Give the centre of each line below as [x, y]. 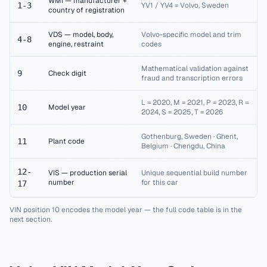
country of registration [86, 10]
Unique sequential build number [194, 173]
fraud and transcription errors [192, 78]
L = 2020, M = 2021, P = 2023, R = [195, 103]
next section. [31, 219]
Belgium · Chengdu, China [183, 146]
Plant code [66, 141]
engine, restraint [76, 44]
